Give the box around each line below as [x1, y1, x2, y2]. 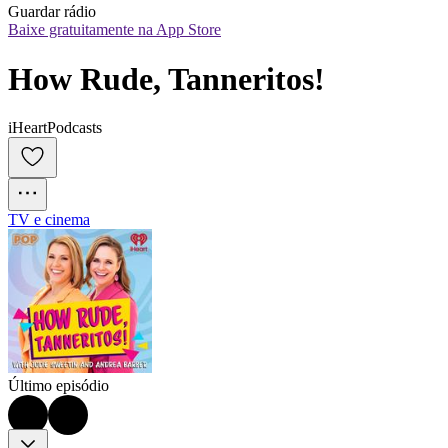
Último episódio [8, 377, 109, 395]
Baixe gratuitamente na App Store [8, 21, 221, 39]
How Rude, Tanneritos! [8, 60, 325, 97]
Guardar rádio [8, 3, 96, 21]
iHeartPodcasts [8, 119, 102, 137]
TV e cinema [8, 211, 90, 229]
